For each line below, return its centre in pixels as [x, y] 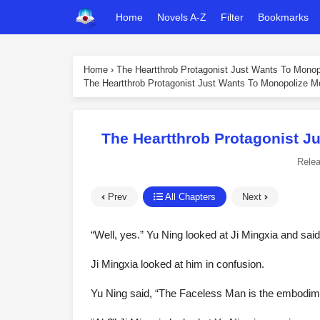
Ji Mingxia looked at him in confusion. [177, 264]
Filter [232, 17]
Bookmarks [283, 17]
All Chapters [189, 197]
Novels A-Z [182, 17]
